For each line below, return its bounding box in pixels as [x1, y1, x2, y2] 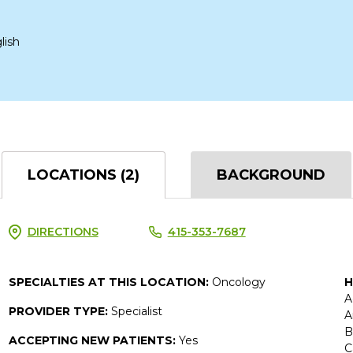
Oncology [211, 274, 266, 289]
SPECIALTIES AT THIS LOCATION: [8, 274, 212, 289]
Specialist [110, 303, 162, 318]
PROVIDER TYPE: [8, 303, 111, 318]
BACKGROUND [217, 165, 325, 184]
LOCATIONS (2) [28, 165, 139, 184]
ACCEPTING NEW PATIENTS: [8, 333, 179, 347]
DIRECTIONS [27, 224, 98, 239]
